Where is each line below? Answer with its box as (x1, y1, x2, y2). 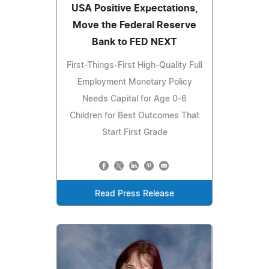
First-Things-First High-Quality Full (67, 61, 202, 70)
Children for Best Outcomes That (70, 112, 199, 121)
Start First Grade (101, 128, 168, 138)
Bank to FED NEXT (92, 37, 177, 47)
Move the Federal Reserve (73, 20, 196, 31)
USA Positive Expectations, (71, 4, 198, 14)
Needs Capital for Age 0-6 (82, 95, 187, 104)
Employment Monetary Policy (77, 78, 192, 87)
